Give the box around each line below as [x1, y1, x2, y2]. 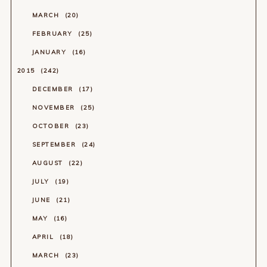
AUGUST [32, 159, 66, 167]
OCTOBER [32, 122, 72, 130]
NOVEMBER [32, 103, 78, 111]
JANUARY [32, 48, 69, 56]
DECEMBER [32, 85, 76, 93]
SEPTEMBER [32, 140, 79, 148]
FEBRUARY [32, 29, 76, 38]
